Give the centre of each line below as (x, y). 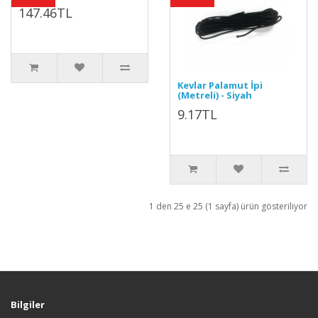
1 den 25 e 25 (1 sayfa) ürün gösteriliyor (228, 206)
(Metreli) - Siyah (215, 95)
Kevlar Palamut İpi (220, 85)
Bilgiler (28, 304)
